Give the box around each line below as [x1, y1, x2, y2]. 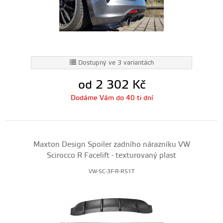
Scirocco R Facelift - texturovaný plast [47, 151, 176, 160]
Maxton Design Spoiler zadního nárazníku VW [33, 140, 190, 149]
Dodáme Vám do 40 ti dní [70, 94, 153, 103]
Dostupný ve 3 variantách [78, 59, 154, 67]
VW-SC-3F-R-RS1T [89, 168, 134, 175]
